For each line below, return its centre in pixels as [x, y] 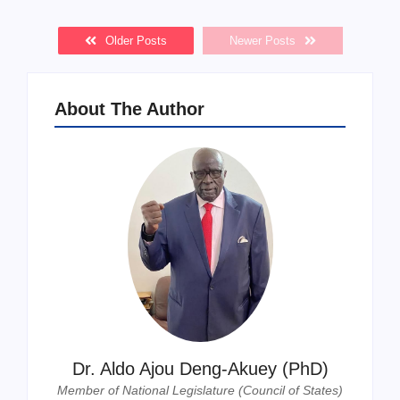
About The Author [129, 109]
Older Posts [136, 41]
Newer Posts [262, 41]
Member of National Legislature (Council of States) [200, 390]
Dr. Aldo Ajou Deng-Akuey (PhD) [200, 368]
